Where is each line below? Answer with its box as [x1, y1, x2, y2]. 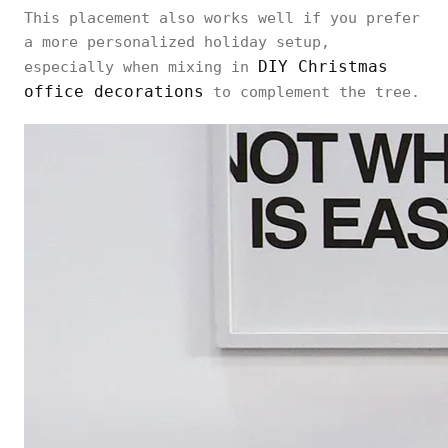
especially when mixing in [24, 58, 258, 76]
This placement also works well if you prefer [24, 9, 420, 27]
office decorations [24, 82, 204, 101]
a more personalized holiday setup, [24, 33, 330, 51]
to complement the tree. [204, 83, 420, 101]
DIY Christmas [258, 57, 388, 76]
